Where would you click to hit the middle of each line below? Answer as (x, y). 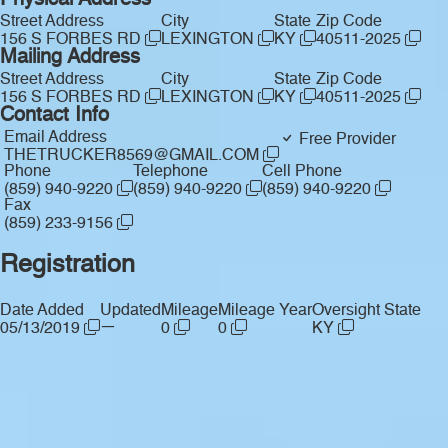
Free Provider (345, 140)
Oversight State (366, 311)
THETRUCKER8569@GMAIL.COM (133, 156)
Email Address (55, 138)
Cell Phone (302, 172)
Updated (130, 311)
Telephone (170, 172)
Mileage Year (265, 311)
